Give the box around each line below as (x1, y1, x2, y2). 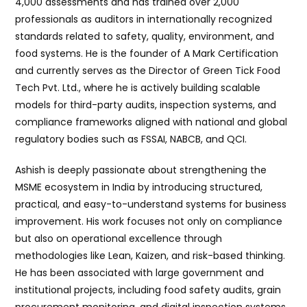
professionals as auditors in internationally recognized (15, 12, 273, 26)
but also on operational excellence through (15, 232, 223, 245)
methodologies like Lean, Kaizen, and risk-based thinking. (15, 249, 286, 262)
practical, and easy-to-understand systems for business (15, 197, 287, 211)
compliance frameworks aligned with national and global (15, 115, 288, 129)
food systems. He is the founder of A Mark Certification (15, 47, 279, 60)
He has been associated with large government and (15, 266, 265, 280)
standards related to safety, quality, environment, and (15, 29, 275, 43)
